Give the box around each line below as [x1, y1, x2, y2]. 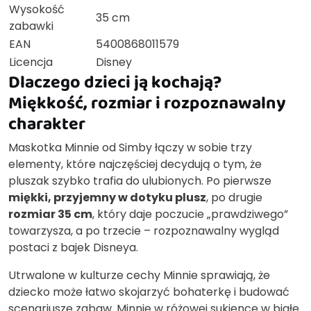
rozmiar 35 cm [8, 205, 92, 222]
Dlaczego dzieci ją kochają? [8, 68, 221, 94]
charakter [8, 110, 85, 136]
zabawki [9, 17, 53, 34]
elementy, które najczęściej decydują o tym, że [8, 155, 262, 172]
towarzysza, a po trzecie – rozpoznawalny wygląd [8, 222, 279, 239]
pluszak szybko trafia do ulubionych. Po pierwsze [8, 172, 271, 189]
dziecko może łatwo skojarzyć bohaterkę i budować [8, 283, 289, 300]
